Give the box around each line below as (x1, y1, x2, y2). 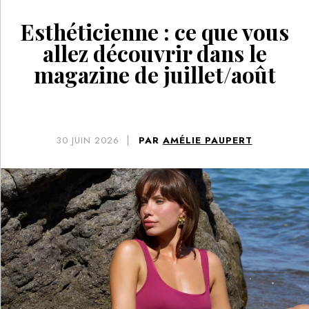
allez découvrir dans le (42, 39, 267, 68)
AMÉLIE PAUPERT (162, 134, 252, 148)
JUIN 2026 (72, 134, 120, 148)
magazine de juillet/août (33, 60, 276, 90)
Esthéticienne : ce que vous (20, 17, 289, 47)
